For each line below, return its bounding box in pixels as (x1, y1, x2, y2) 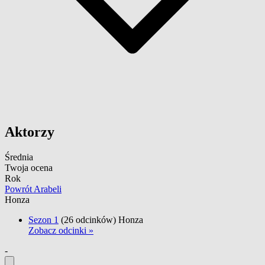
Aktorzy (5, 124, 54, 140)
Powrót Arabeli (5, 184, 62, 195)
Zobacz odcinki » (28, 225, 93, 236)
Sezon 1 (28, 215, 59, 225)
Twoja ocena (5, 163, 53, 173)
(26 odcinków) (61, 215, 116, 225)
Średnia (5, 152, 33, 163)
